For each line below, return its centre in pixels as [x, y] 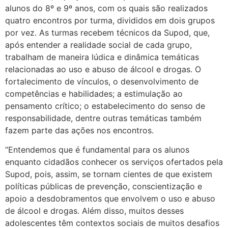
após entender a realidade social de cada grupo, [98, 45]
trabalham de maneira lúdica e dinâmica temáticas [102, 57]
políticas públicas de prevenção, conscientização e [104, 187]
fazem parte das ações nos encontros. [81, 130]
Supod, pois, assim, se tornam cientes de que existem [109, 174]
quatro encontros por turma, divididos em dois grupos [110, 20]
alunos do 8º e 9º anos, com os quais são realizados [106, 8]
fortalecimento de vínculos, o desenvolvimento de [102, 81]
